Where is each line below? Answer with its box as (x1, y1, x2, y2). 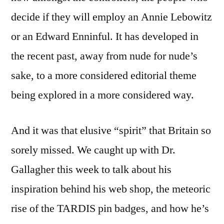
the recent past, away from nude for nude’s (11, 49, 197, 63)
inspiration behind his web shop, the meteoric (11, 182, 210, 196)
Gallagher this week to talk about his (11, 162, 171, 177)
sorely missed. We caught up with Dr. (11, 143, 175, 157)
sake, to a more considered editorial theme (11, 68, 196, 83)
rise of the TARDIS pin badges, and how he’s (11, 201, 209, 216)
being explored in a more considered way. (11, 88, 194, 102)
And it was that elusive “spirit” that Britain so (11, 123, 211, 138)
